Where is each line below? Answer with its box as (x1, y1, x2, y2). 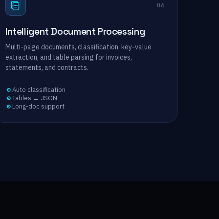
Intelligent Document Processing (5, 25, 145, 38)
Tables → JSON (12, 94, 57, 102)
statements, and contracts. (5, 63, 88, 72)
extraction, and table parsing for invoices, (5, 53, 132, 62)
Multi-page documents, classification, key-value (5, 43, 152, 51)
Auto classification (12, 86, 66, 94)
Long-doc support (12, 102, 65, 110)
